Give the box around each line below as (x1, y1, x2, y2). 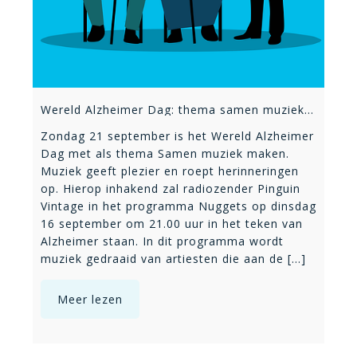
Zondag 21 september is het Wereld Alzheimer (41, 127, 314, 143)
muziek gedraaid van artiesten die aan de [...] (41, 250, 306, 266)
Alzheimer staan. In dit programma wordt (41, 233, 284, 249)
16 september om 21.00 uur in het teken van (41, 215, 303, 231)
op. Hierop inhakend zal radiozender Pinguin (41, 180, 300, 196)
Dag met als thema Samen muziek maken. (41, 145, 289, 161)
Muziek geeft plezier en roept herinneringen (41, 163, 299, 178)
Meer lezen (57, 291, 123, 307)
